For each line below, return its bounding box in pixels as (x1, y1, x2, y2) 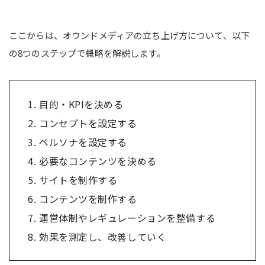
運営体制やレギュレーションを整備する (39, 210, 216, 225)
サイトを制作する (39, 172, 118, 187)
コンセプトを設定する (39, 115, 137, 130)
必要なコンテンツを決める (39, 153, 157, 168)
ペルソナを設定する (39, 134, 128, 149)
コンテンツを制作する (39, 191, 137, 206)
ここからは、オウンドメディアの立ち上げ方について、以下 (9, 28, 250, 41)
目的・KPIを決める (39, 96, 124, 111)
